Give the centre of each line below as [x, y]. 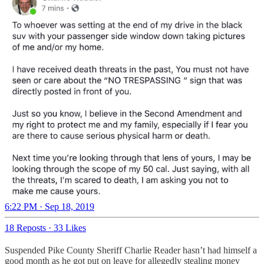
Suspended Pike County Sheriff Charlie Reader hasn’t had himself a [131, 250]
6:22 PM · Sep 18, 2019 [49, 206]
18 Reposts [25, 227]
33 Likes [70, 227]
